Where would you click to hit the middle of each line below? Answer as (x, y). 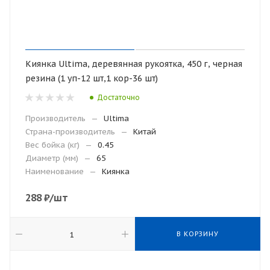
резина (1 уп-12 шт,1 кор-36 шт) (92, 78)
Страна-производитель (70, 132)
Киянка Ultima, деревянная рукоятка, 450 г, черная (134, 64)
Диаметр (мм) (52, 158)
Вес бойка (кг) (52, 145)
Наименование (55, 171)
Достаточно (118, 97)
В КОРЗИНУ (198, 234)
